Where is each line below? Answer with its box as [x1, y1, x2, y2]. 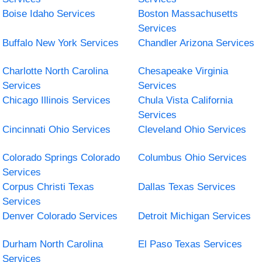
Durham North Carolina [2, 238, 104, 250]
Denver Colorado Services [2, 210, 118, 222]
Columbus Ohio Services [138, 151, 247, 163]
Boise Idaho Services [2, 8, 96, 19]
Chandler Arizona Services [138, 37, 254, 49]
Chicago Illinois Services [2, 94, 111, 106]
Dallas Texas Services [138, 181, 236, 192]
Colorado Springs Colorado [2, 151, 120, 163]
